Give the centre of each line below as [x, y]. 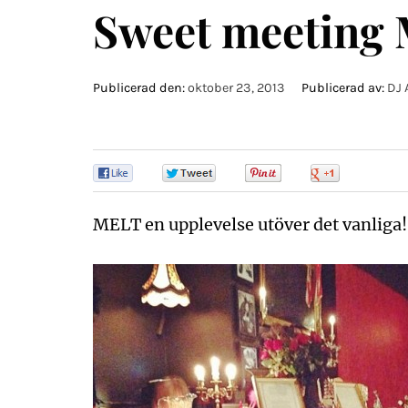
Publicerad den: [140, 88]
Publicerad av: [343, 88]
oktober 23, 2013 [236, 88]
